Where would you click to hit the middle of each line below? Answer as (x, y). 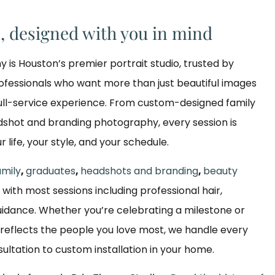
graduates (51, 171)
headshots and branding (139, 171)
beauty (220, 171)
